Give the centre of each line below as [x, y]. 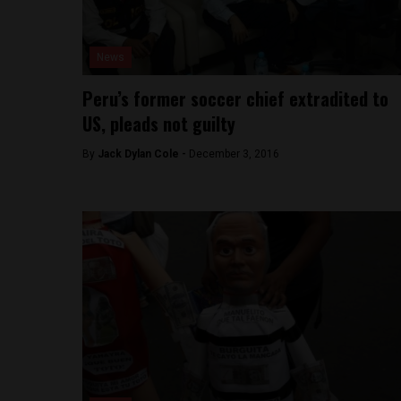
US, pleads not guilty [159, 124]
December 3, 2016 [234, 154]
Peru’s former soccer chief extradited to [235, 98]
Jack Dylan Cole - [143, 154]
